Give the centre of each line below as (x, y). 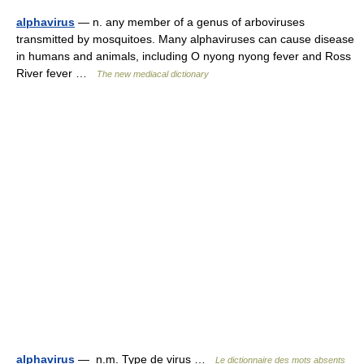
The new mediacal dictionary (153, 74)
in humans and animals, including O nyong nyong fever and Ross (184, 56)
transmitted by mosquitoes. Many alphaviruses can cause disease (185, 39)
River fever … (56, 73)
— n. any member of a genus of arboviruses (190, 22)
